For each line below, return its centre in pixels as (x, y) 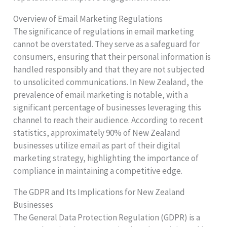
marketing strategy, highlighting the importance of (106, 158)
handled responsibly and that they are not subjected (109, 70)
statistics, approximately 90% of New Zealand (97, 133)
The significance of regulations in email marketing (104, 32)
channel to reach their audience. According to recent (108, 120)
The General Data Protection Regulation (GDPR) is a (107, 218)
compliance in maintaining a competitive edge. (98, 171)
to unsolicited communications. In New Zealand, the (108, 82)
